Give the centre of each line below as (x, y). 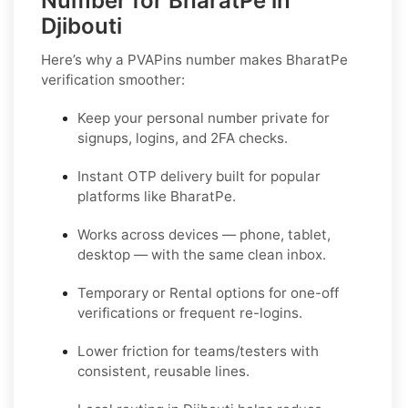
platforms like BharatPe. (157, 196)
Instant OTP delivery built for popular (199, 176)
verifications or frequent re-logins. (190, 312)
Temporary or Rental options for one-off (208, 292)
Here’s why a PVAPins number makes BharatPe (194, 59)
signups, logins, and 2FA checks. (183, 138)
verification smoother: (113, 79)
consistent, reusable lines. (163, 371)
